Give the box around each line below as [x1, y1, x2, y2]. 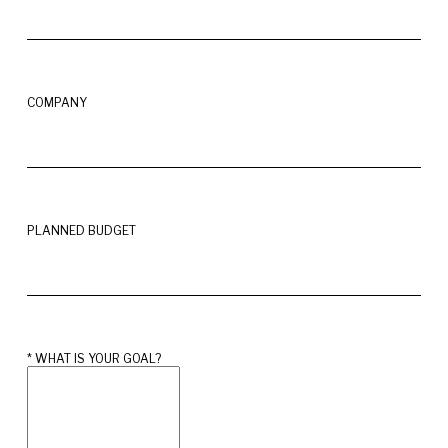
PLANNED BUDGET [27, 223, 136, 238]
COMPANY [27, 95, 87, 110]
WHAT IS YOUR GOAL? [35, 351, 161, 366]
